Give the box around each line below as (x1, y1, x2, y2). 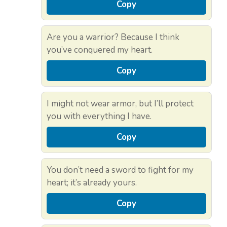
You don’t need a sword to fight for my (47, 164, 194, 176)
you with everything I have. (47, 110, 152, 122)
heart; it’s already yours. (47, 176, 137, 188)
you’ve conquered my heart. (47, 44, 153, 56)
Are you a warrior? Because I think (47, 31, 179, 43)
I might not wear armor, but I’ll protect (47, 97, 194, 109)
